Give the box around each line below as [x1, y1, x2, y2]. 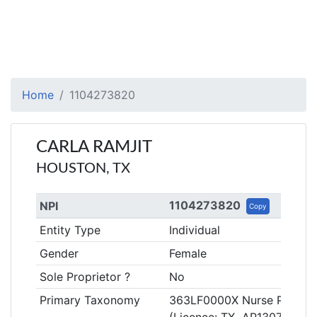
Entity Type [39, 223, 100, 237]
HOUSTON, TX [36, 161, 130, 175]
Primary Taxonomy [39, 293, 140, 307]
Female [168, 246, 207, 260]
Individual [168, 223, 220, 237]
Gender [39, 246, 79, 260]
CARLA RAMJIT [36, 139, 152, 156]
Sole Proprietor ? [39, 270, 130, 284]
